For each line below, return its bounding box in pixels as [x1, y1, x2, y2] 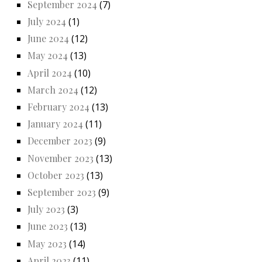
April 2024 [27, 66, 72, 79]
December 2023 [27, 135, 92, 147]
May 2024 [27, 49, 68, 62]
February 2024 [27, 101, 89, 113]
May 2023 [27, 237, 67, 250]
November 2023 [27, 151, 94, 164]
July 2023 [27, 203, 65, 216]
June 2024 [27, 32, 69, 45]
